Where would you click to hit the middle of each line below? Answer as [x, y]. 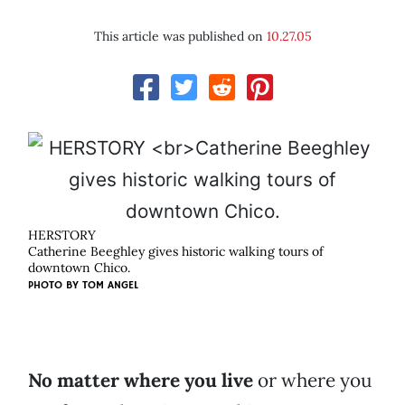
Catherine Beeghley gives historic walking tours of [176, 252]
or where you [312, 381]
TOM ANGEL [110, 286]
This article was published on [180, 37]
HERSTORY [62, 235]
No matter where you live [141, 381]
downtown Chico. [79, 268]
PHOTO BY [55, 286]
